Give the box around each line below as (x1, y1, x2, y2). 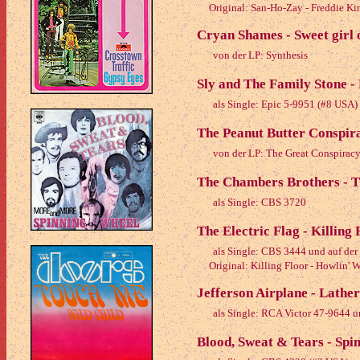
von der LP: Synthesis (213, 49, 308, 61)
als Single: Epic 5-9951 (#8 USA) (213, 98, 358, 110)
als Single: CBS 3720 (213, 196, 306, 208)
